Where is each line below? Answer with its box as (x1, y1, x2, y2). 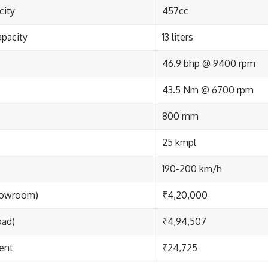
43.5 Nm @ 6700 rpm (162, 84, 254, 96)
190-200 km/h (162, 163, 222, 175)
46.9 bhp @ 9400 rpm (162, 57, 255, 69)
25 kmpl (162, 136, 196, 148)
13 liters (162, 31, 193, 43)
